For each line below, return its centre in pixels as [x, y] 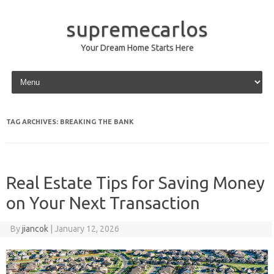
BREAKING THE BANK [97, 122]
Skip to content [38, 73]
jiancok [35, 229]
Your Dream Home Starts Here [137, 48]
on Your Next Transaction [103, 203]
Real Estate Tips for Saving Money [135, 183]
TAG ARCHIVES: [33, 122]
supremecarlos [137, 29]
